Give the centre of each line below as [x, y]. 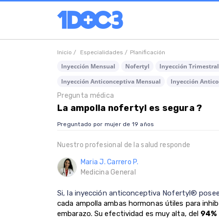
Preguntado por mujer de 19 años [106, 124]
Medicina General [108, 173]
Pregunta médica [86, 96]
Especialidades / [104, 52]
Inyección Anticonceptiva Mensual [111, 81]
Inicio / [67, 52]
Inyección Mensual [88, 66]
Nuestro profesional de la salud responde [124, 145]
